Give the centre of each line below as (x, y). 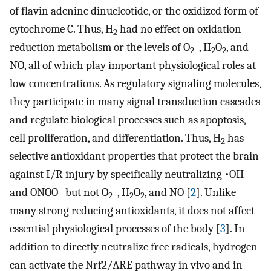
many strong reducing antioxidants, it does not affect (132, 211)
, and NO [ (168, 193)
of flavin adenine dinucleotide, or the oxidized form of (134, 11)
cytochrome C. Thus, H (61, 29)
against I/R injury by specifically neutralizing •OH (127, 175)
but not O (86, 193)
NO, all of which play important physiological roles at (133, 66)
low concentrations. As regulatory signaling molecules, (135, 84)
